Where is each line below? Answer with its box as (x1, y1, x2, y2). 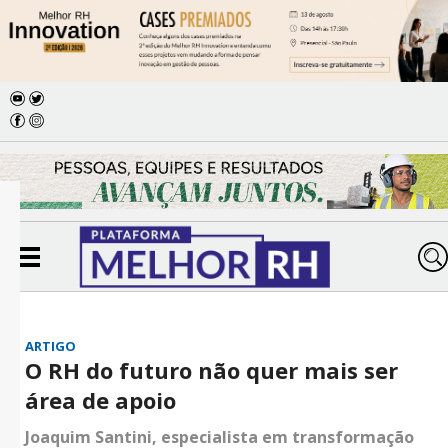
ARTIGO (25, 337, 76, 356)
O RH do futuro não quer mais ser (25, 355, 398, 386)
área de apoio (25, 385, 176, 416)
